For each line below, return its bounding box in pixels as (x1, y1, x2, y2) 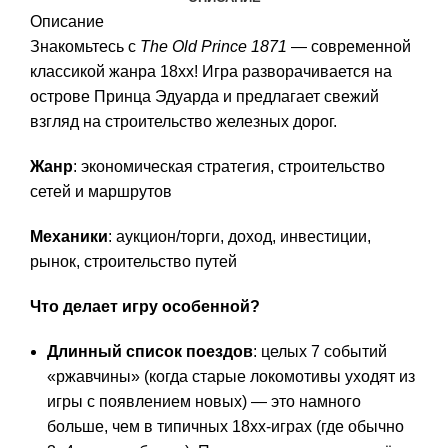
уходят (341, 368, 395, 385)
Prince (197, 38, 247, 55)
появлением (95, 393, 191, 410)
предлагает (232, 88, 320, 105)
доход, (224, 228, 276, 245)
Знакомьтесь (30, 38, 124, 55)
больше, (47, 418, 108, 435)
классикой (30, 63, 105, 80)
